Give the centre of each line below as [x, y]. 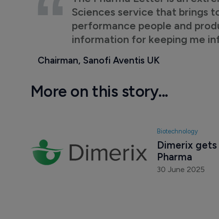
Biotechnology [177, 131]
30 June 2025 [181, 170]
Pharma [174, 157]
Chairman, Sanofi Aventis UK [99, 60]
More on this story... [99, 91]
